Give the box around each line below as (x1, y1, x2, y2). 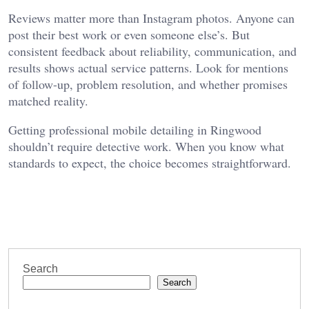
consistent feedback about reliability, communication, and (8, 43, 297, 60)
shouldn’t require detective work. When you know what (8, 138, 284, 155)
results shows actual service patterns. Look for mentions (8, 59, 288, 77)
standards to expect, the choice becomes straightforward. (8, 154, 291, 172)
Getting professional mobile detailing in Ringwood (8, 121, 261, 139)
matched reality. (8, 92, 88, 110)
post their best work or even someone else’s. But (8, 26, 250, 43)
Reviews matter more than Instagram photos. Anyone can (8, 10, 295, 27)
